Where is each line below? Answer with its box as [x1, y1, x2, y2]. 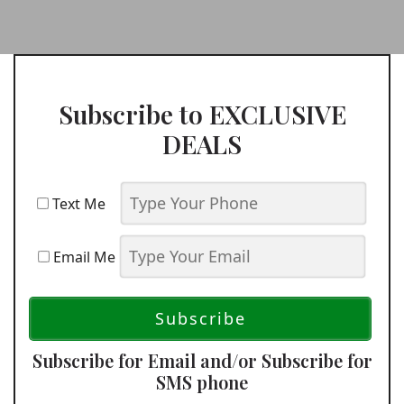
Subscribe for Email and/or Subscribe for [32, 348, 372, 373]
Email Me [50, 247, 115, 268]
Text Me [49, 194, 116, 215]
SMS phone [156, 370, 248, 395]
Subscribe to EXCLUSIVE [58, 97, 346, 132]
